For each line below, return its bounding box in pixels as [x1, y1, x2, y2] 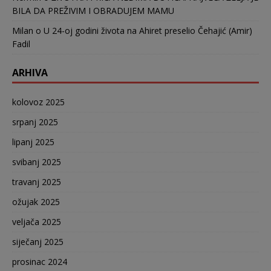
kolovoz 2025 [12, 96, 65, 108]
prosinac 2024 [12, 256, 67, 268]
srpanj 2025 [12, 116, 58, 128]
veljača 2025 [12, 216, 61, 228]
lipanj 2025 [12, 136, 54, 148]
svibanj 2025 [12, 156, 61, 168]
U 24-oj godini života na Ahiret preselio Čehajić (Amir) [44, 25, 252, 37]
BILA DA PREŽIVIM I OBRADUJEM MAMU [12, 5, 174, 17]
